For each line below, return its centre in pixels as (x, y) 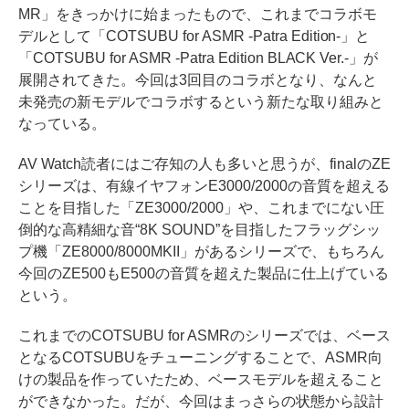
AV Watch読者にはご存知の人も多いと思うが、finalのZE (204, 163)
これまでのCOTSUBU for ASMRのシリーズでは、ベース (204, 335)
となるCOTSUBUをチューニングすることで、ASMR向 (200, 357)
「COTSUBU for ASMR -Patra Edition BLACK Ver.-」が (199, 58)
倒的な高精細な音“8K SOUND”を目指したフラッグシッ (199, 229)
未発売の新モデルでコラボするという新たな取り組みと (201, 101)
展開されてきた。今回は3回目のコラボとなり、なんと (198, 79)
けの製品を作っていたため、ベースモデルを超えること (201, 379)
